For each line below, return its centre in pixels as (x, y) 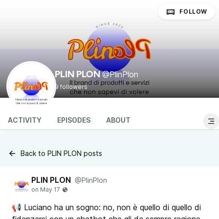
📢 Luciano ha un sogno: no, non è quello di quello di (106, 207)
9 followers (71, 87)
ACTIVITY (25, 120)
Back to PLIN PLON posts (61, 153)
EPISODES (74, 120)
